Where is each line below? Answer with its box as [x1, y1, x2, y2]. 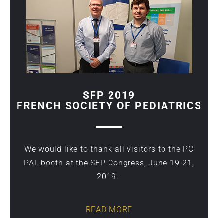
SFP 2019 [83, 90, 135, 101]
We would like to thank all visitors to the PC [24, 145, 194, 154]
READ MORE [86, 205, 132, 214]
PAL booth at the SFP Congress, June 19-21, [24, 158, 194, 167]
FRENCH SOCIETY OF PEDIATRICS [16, 100, 202, 111]
